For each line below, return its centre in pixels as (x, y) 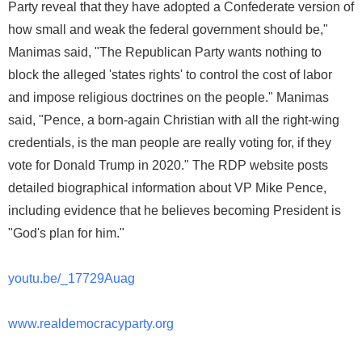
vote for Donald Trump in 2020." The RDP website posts (168, 166)
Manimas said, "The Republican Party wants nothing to (165, 53)
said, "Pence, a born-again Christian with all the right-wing (174, 120)
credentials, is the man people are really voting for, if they (170, 143)
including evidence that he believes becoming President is (175, 211)
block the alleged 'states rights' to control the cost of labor (170, 75)
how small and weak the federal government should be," (168, 30)
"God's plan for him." (66, 234)
